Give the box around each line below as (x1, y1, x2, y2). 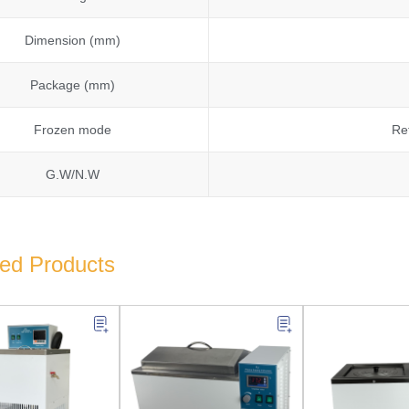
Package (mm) (29, 78, 115, 93)
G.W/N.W (45, 167, 100, 183)
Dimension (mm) (24, 33, 121, 48)
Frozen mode (33, 122, 111, 138)
